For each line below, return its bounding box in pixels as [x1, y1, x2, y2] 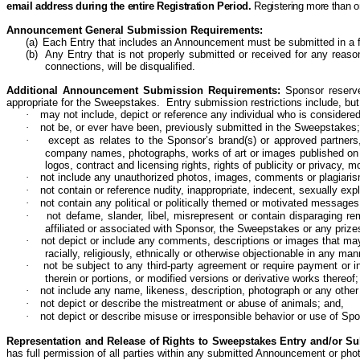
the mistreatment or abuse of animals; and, [141, 297, 344, 309]
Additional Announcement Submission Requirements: [6, 84, 285, 96]
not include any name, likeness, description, [40, 284, 248, 297]
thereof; [323, 272, 358, 284]
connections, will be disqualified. [45, 60, 198, 72]
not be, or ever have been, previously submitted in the [40, 121, 294, 133]
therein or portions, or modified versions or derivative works [45, 272, 323, 284]
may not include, [40, 108, 121, 121]
